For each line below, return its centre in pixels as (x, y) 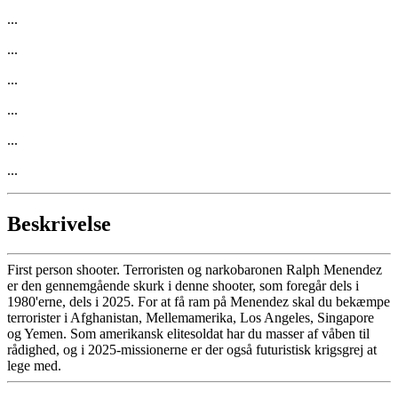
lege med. (34, 366)
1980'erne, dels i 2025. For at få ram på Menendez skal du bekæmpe (199, 302)
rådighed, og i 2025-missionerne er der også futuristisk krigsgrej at (192, 350)
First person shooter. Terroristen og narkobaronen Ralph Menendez (195, 270)
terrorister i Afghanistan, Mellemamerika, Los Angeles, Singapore (191, 318)
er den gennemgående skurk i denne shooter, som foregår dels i (183, 286)
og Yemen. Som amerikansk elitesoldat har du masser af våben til (188, 334)
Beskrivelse (59, 223)
